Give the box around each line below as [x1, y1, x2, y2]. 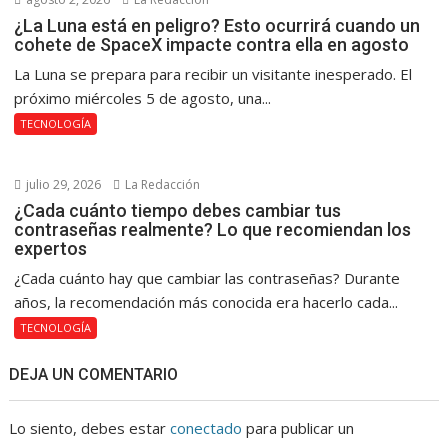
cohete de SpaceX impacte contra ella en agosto [14, 34, 410, 55]
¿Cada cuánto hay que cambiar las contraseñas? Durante [14, 268, 401, 288]
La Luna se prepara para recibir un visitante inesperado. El [14, 64, 413, 84]
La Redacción [122, 176, 201, 193]
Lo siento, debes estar [9, 418, 171, 438]
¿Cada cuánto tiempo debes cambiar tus [14, 200, 342, 221]
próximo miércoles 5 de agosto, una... [14, 88, 272, 108]
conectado [170, 418, 243, 438]
